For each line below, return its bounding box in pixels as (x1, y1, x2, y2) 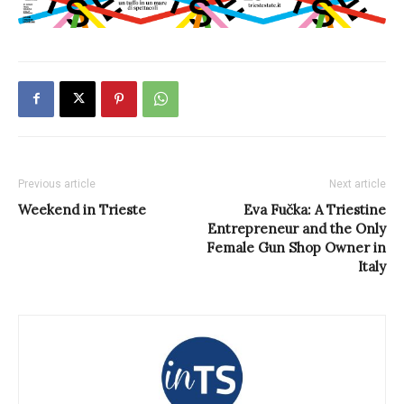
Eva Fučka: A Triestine (243, 200, 386, 218)
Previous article (18, 177, 96, 190)
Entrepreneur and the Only (207, 219, 386, 237)
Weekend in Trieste (18, 200, 146, 218)
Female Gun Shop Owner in (207, 238, 386, 256)
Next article (329, 177, 386, 190)
